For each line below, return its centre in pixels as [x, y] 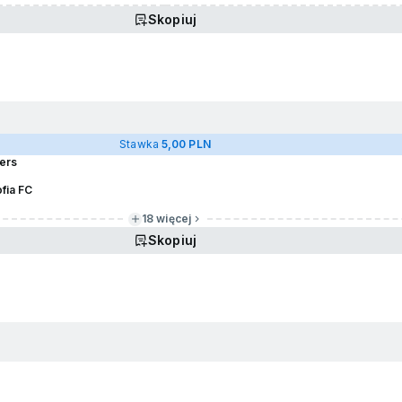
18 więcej [166, 218]
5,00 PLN [186, 144]
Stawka [140, 144]
